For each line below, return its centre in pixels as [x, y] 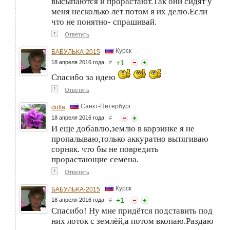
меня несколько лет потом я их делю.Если [129, 11]
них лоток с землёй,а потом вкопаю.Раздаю [132, 221]
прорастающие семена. [95, 159]
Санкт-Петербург [106, 106]
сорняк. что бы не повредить [105, 149]
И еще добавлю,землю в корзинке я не [123, 128]
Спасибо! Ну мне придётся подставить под [132, 210]
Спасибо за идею [84, 77]
